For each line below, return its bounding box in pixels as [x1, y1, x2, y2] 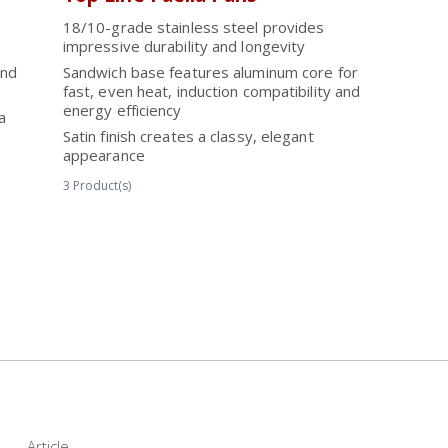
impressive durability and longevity [62, 36, 306, 56]
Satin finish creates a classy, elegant [62, 126, 314, 146]
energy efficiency [62, 100, 182, 120]
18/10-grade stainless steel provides [62, 17, 325, 37]
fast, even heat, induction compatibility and [62, 81, 361, 101]
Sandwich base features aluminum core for [62, 62, 358, 82]
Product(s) [72, 177, 131, 194]
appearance [62, 145, 145, 165]
